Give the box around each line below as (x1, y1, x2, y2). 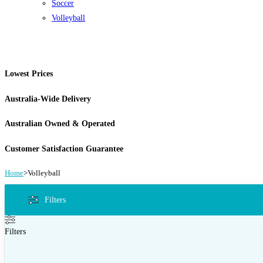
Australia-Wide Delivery (5, 94, 91, 103)
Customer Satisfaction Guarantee (5, 144, 123, 153)
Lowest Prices (5, 69, 53, 79)
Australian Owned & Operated (5, 119, 115, 129)
